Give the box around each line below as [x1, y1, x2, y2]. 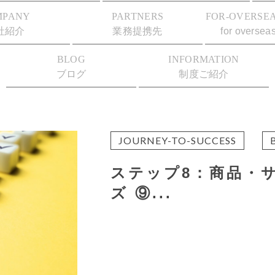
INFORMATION [168, 54, 239, 64]
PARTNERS [111, 11, 164, 21]
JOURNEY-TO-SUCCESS [118, 134, 237, 146]
